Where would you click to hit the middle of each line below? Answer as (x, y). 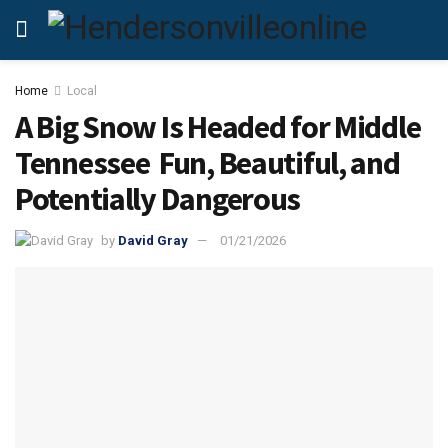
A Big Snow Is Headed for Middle (218, 127)
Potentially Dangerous (158, 199)
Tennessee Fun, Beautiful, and (207, 163)
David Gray (153, 240)
